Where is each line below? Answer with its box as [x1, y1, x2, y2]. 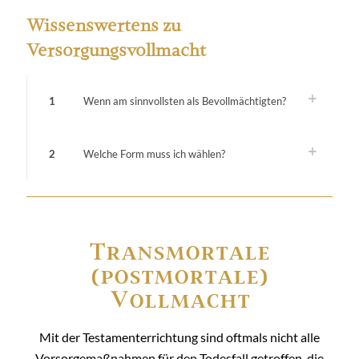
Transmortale [89, 236, 270, 265]
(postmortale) [91, 260, 268, 289]
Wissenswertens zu [26, 15, 181, 35]
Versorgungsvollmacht [26, 40, 206, 60]
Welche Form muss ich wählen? [83, 147, 225, 160]
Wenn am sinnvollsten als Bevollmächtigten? [83, 95, 286, 107]
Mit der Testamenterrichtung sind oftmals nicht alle [39, 329, 320, 345]
